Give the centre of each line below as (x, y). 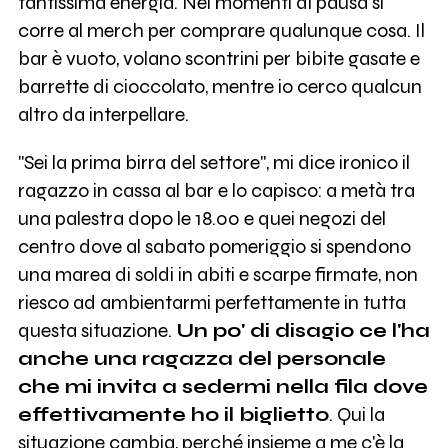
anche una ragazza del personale (201, 358)
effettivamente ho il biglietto (173, 414)
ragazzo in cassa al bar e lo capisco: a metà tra (216, 190)
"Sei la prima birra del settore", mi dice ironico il (213, 162)
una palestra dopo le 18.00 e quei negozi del (201, 218)
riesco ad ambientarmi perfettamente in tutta (211, 302)
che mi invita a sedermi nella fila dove (222, 386)
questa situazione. (96, 330)
